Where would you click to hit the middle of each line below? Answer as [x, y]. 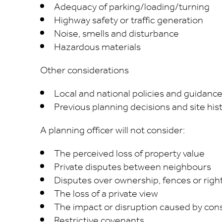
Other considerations [84, 71]
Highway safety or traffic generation [129, 21]
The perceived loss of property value [130, 154]
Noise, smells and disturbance [117, 34]
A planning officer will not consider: [112, 131]
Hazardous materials [98, 47]
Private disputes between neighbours [133, 167]
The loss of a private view [106, 194]
